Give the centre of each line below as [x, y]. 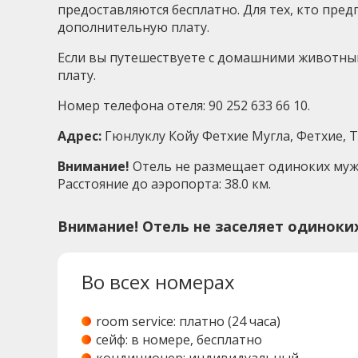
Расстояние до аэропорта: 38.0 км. [164, 184]
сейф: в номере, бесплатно [179, 340]
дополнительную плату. [133, 28]
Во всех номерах [158, 282]
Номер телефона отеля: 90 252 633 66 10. [184, 106]
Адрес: [80, 136]
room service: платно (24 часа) [188, 322]
